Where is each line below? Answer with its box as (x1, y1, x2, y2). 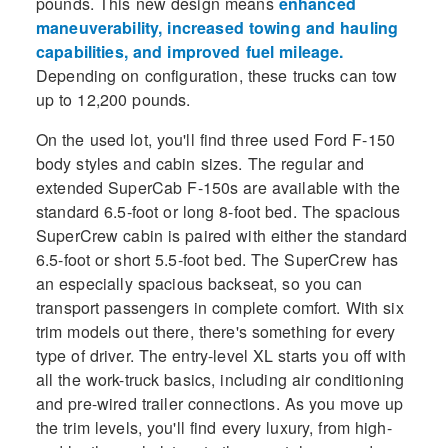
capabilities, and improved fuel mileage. (35, 40, 344, 64)
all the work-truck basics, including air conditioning (35, 368, 405, 392)
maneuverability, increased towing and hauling (35, 16, 399, 40)
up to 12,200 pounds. (35, 88, 191, 112)
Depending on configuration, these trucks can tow (35, 64, 398, 88)
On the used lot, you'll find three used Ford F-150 (35, 128, 396, 152)
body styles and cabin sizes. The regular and (35, 152, 365, 176)
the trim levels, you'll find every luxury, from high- (35, 416, 392, 440)
